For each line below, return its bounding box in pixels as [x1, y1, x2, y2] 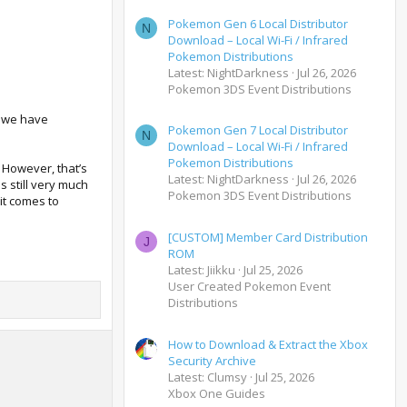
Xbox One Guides [168, 384, 265, 402]
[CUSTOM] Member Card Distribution [168, 229, 368, 246]
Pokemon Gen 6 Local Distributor [168, 15, 348, 32]
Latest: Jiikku [168, 262, 235, 279]
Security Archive [168, 352, 256, 369]
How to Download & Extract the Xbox [168, 335, 368, 352]
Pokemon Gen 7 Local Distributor [168, 122, 348, 139]
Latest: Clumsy [168, 368, 247, 385]
